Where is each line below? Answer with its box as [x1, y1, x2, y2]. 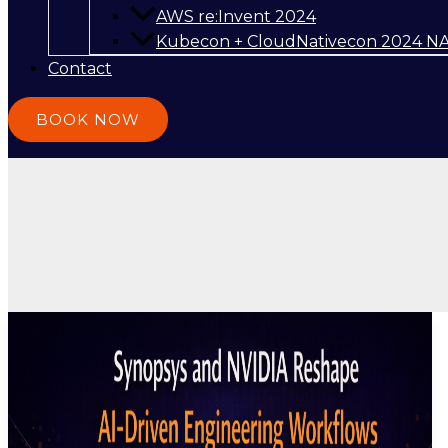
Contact [48, 59, 112, 79]
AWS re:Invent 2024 [156, 7, 316, 27]
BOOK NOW [36, 110, 140, 130]
